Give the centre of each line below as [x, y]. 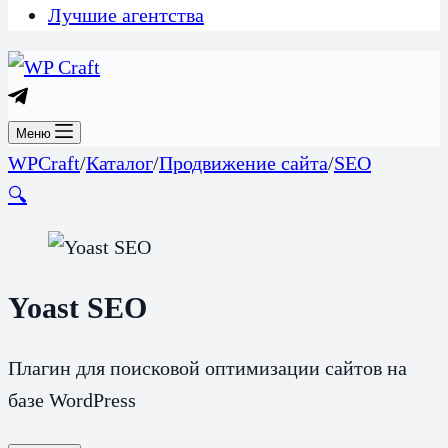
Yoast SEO [77, 307]
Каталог [119, 163]
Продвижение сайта [243, 163]
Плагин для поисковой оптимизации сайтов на [207, 367]
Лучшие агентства [126, 15]
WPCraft [44, 163]
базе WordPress [72, 399]
